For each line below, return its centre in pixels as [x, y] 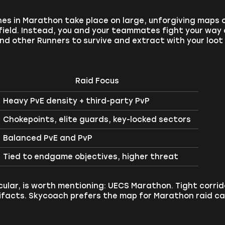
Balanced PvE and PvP [48, 138]
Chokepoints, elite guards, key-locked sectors [97, 119]
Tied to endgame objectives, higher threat [91, 156]
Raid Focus [97, 81]
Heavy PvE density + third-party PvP [77, 101]
